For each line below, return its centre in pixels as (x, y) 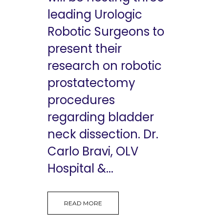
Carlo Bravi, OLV (93, 152)
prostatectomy (91, 83)
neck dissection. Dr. (103, 134)
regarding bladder (101, 117)
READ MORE (83, 203)
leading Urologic (95, 15)
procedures (81, 100)
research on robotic (105, 66)
